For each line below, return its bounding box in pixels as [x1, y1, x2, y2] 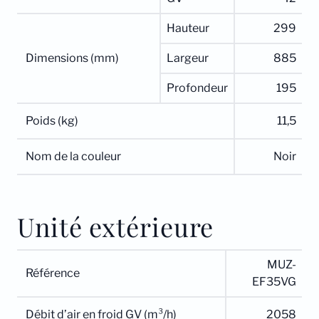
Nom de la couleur [26, 150, 121, 164]
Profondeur [167, 81, 228, 95]
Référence [26, 266, 80, 281]
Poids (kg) [26, 114, 78, 128]
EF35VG [252, 275, 296, 289]
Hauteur [167, 21, 209, 36]
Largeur [167, 51, 209, 66]
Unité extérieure [17, 209, 214, 244]
